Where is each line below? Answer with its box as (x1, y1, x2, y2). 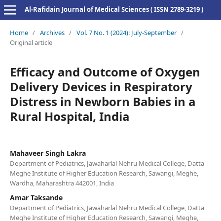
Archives (39, 28, 65, 37)
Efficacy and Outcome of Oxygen (9, 63, 200, 80)
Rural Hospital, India (9, 108, 129, 124)
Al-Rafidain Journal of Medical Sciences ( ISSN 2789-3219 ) (24, 5, 203, 14)
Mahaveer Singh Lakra (9, 148, 86, 158)
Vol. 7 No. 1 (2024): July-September (76, 28, 177, 37)
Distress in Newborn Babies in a (9, 93, 195, 110)
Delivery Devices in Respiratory (9, 78, 192, 95)
